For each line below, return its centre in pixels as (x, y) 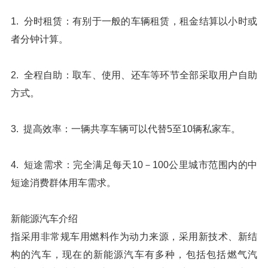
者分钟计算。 (39, 39)
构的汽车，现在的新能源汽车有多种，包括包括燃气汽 (134, 255)
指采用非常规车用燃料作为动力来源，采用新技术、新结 (134, 237)
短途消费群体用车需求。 (63, 183)
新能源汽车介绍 (44, 219)
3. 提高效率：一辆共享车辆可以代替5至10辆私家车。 (126, 129)
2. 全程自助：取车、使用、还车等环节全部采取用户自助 (134, 75)
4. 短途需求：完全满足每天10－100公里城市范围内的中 (134, 165)
